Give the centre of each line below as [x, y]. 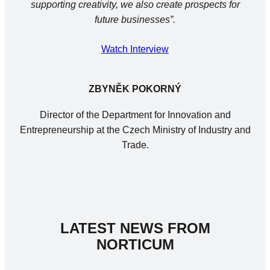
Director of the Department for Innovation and [135, 115]
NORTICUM [135, 245]
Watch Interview [135, 49]
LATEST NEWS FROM [135, 228]
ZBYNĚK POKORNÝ [135, 89]
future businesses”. [135, 19]
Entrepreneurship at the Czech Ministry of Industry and [135, 130]
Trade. [135, 145]
